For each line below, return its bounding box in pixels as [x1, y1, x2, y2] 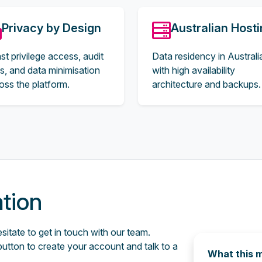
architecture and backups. [152, 78, 261, 90]
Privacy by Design [2, 21, 101, 35]
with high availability [152, 64, 235, 76]
